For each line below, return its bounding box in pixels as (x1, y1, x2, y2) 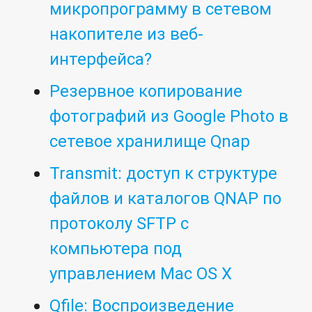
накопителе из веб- (49, 24, 204, 45)
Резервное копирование (49, 81, 243, 102)
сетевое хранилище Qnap (49, 131, 251, 152)
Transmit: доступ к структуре (49, 163, 278, 184)
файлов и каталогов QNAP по (49, 188, 282, 209)
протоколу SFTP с (49, 213, 189, 234)
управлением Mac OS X (49, 263, 233, 284)
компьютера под (49, 238, 182, 259)
